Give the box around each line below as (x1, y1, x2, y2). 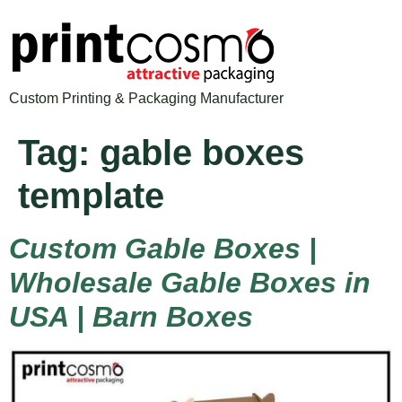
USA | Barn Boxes (9, 301, 253, 333)
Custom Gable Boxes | (9, 232, 317, 265)
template (18, 176, 164, 215)
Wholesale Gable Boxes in (9, 267, 371, 299)
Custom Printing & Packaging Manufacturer (9, 91, 284, 106)
